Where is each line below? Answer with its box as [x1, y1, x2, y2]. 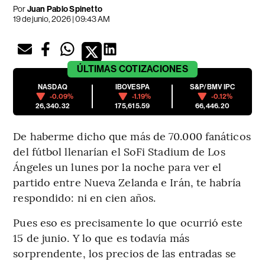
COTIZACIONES [118, 63, 188, 75]
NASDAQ [37, 83, 68, 92]
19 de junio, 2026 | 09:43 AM [13, 14, 111, 24]
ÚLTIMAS [77, 63, 117, 75]
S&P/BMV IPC [189, 83, 235, 92]
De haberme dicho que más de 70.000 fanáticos [13, 128, 251, 144]
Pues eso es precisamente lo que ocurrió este [13, 215, 243, 230]
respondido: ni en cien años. [13, 190, 156, 205]
